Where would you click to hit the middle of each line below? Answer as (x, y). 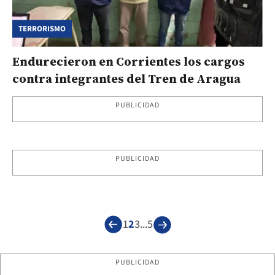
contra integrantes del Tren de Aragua (126, 78)
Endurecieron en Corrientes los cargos (129, 61)
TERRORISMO (42, 29)
